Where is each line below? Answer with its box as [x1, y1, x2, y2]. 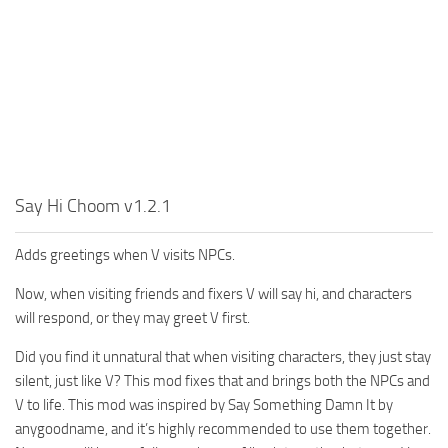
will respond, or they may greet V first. [15, 308, 250, 327]
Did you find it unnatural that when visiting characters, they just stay [15, 347, 431, 366]
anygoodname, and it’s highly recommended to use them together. [15, 419, 431, 438]
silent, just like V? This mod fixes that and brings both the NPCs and [15, 371, 430, 390]
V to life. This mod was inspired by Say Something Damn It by [15, 395, 393, 414]
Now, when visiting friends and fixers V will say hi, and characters [15, 284, 412, 303]
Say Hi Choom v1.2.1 [15, 194, 171, 217]
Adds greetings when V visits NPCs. [15, 245, 235, 264]
